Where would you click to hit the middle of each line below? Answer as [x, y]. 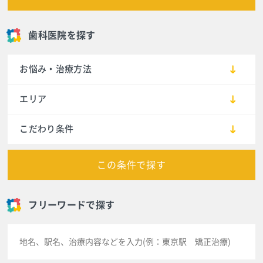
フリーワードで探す [72, 205]
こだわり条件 [47, 129]
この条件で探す [131, 165]
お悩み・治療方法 [56, 69]
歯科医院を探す [62, 35]
